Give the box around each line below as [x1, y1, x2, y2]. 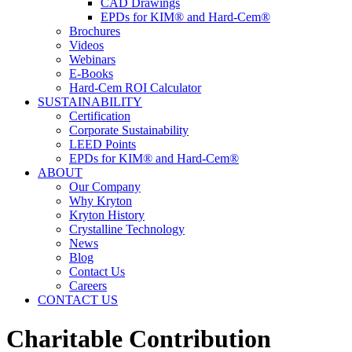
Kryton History [69, 208, 145, 222]
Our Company [69, 180, 141, 194]
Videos [69, 38, 104, 53]
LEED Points [69, 137, 136, 152]
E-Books [69, 67, 113, 81]
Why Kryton [69, 194, 132, 208]
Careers [69, 279, 107, 293]
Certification [69, 109, 130, 123]
